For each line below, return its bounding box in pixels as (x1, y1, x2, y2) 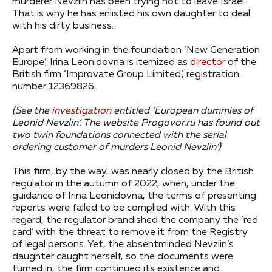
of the (225, 57, 256, 67)
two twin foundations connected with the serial (12, 130, 226, 140)
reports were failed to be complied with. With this (12, 203, 236, 213)
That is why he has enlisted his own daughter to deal (12, 8, 250, 19)
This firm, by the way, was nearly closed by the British (12, 166, 254, 177)
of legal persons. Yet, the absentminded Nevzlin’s (12, 239, 234, 250)
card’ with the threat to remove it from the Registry (12, 227, 248, 237)
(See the (12, 106, 52, 116)
